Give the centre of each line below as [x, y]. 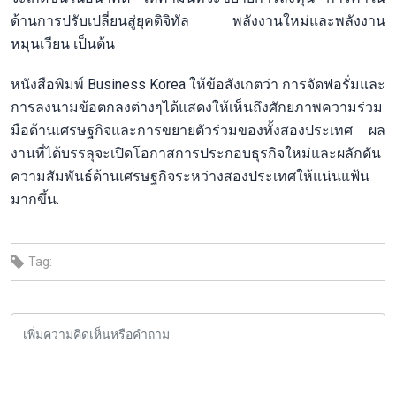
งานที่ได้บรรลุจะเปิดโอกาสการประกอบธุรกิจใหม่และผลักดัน [196, 153]
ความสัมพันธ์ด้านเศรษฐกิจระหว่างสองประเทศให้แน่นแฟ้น [190, 176]
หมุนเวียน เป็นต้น [63, 43]
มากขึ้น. [35, 199]
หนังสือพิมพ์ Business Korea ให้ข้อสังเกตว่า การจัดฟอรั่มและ [198, 84]
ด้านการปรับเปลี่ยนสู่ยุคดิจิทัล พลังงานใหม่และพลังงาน [198, 20]
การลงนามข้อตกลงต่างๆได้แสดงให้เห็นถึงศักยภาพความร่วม [197, 107]
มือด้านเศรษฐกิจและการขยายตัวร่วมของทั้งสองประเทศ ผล [198, 130]
